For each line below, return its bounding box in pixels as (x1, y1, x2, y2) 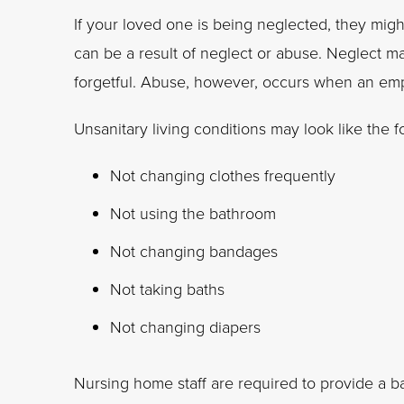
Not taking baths (110, 278, 225, 299)
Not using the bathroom (110, 202, 276, 224)
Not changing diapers (110, 316, 261, 337)
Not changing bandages (110, 240, 278, 262)
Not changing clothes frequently (110, 164, 335, 186)
